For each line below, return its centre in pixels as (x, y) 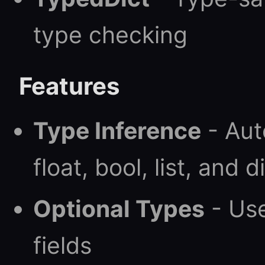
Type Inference (117, 130)
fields (62, 245)
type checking (110, 35)
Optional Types (119, 209)
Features (70, 86)
